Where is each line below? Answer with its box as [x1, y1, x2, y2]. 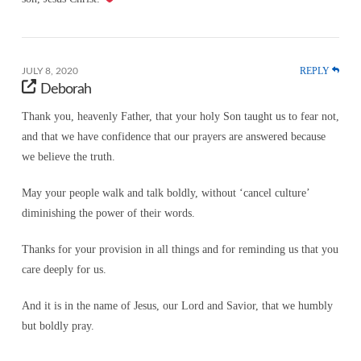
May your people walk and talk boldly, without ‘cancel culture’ [21, 187, 309, 200]
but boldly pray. [21, 320, 94, 333]
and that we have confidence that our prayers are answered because [21, 131, 326, 143]
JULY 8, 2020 [21, 65, 78, 76]
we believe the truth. [21, 151, 115, 164]
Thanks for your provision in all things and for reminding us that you [21, 243, 338, 256]
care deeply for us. [21, 263, 106, 276]
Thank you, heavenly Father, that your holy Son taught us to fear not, [21, 110, 339, 123]
